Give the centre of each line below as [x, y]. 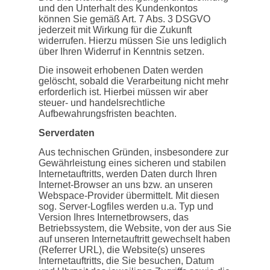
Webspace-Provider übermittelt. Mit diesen [129, 195]
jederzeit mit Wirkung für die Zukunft [115, 30]
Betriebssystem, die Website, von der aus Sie [135, 228]
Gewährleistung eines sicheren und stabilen [132, 163]
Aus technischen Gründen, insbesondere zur [133, 152]
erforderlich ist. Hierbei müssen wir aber [123, 92]
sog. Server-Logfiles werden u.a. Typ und [126, 206]
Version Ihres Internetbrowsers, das [114, 217]
